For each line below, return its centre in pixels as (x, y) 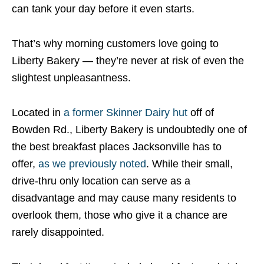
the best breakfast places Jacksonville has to (117, 147)
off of (201, 113)
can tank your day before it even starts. (103, 9)
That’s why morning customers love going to (115, 44)
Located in (38, 113)
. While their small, (189, 164)
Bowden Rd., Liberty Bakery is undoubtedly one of (129, 130)
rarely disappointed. (58, 232)
